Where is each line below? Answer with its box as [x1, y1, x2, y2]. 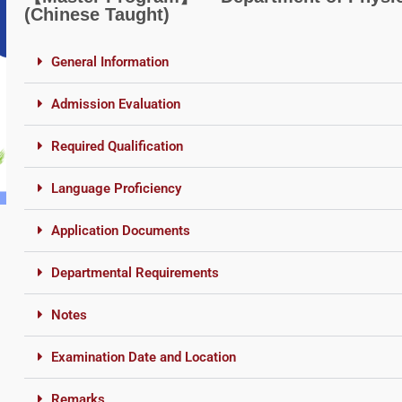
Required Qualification [50, 137, 183, 154]
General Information [50, 53, 169, 70]
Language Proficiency [50, 179, 181, 197]
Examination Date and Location [50, 348, 236, 365]
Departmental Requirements [50, 264, 219, 281]
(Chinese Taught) [23, 4, 170, 24]
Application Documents [50, 222, 190, 239]
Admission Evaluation [50, 95, 180, 112]
